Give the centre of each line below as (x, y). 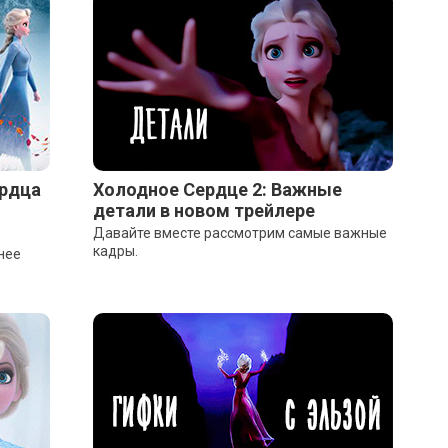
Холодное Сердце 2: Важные (217, 189)
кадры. (115, 251)
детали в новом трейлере (203, 210)
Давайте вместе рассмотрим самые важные (239, 233)
